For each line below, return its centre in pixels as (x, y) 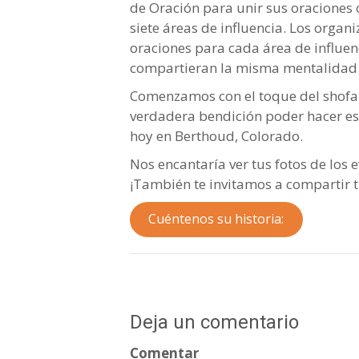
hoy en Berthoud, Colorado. (216, 135)
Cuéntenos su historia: (216, 219)
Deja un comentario (214, 322)
